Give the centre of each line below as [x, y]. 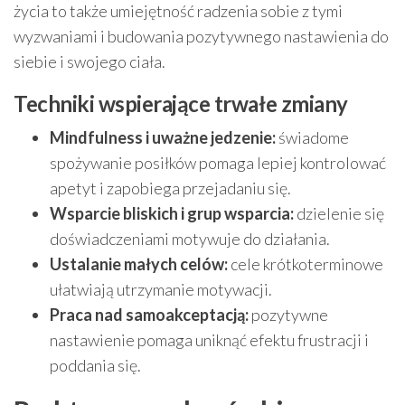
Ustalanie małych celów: [139, 264]
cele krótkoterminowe [306, 264]
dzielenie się [339, 213]
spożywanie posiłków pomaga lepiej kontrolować [218, 163]
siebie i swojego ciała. [89, 61]
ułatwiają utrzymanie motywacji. [161, 289]
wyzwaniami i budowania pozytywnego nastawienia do [201, 36]
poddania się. [95, 365]
